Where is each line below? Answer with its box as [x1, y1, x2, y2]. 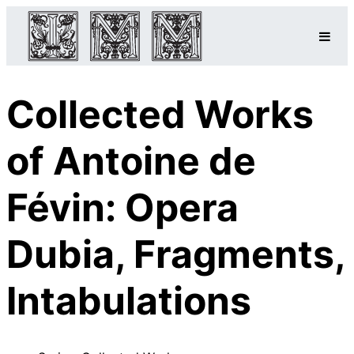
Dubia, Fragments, [6, 231, 345, 278]
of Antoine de [6, 137, 256, 185]
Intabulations [6, 277, 251, 325]
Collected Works [6, 91, 314, 138]
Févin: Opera [6, 184, 239, 232]
